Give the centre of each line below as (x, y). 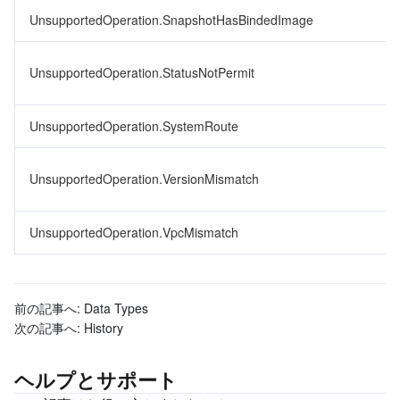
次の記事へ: (47, 328)
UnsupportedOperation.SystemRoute (134, 126)
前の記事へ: (47, 308)
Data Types (116, 308)
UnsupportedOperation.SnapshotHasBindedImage (171, 20)
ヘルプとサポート (96, 379)
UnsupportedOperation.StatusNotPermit (142, 72)
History (104, 328)
